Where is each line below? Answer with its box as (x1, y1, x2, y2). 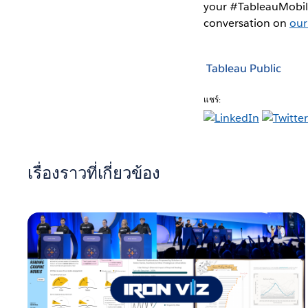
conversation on (203, 15, 289, 30)
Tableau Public (206, 61, 281, 76)
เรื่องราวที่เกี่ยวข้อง (27, 162, 160, 184)
